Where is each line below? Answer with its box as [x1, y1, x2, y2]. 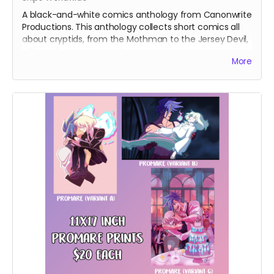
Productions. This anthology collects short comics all [22, 21, 240, 33]
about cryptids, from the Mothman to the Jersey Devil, [22, 33, 248, 45]
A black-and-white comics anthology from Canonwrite [22, 9, 252, 21]
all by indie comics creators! [22, 45, 138, 57]
